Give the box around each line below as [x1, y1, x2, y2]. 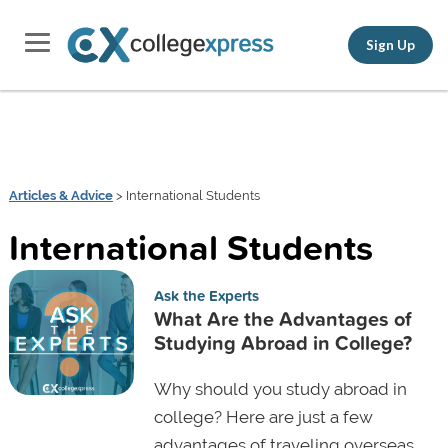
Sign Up [366, 36, 415, 53]
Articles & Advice [8, 188, 113, 203]
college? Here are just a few [153, 406, 373, 427]
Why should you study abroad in [153, 378, 407, 399]
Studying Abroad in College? [153, 327, 412, 357]
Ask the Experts [153, 284, 259, 306]
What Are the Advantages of [153, 303, 412, 333]
